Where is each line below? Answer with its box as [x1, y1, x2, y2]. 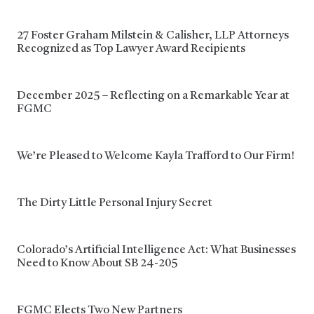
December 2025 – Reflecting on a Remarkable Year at [17, 90, 289, 102]
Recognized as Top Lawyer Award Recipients [17, 43, 245, 55]
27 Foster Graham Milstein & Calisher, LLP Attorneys [17, 30, 289, 41]
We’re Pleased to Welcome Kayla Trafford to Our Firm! [17, 151, 294, 162]
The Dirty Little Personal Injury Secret [17, 198, 212, 209]
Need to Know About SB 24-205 [17, 258, 178, 269]
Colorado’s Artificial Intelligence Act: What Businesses [17, 245, 296, 256]
